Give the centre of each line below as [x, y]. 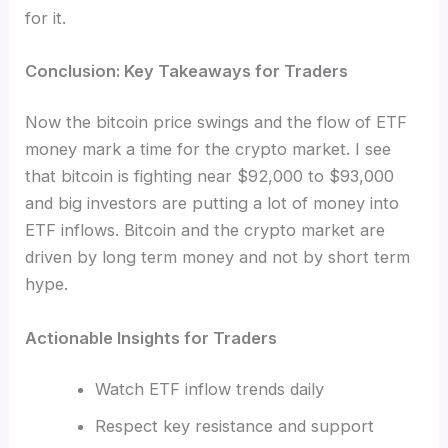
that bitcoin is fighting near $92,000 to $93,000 [210, 176]
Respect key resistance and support [234, 426]
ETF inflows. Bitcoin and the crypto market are [205, 230]
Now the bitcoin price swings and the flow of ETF [216, 122]
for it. [46, 17]
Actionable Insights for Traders [151, 337]
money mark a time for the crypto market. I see [208, 149]
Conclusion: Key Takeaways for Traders [187, 70]
